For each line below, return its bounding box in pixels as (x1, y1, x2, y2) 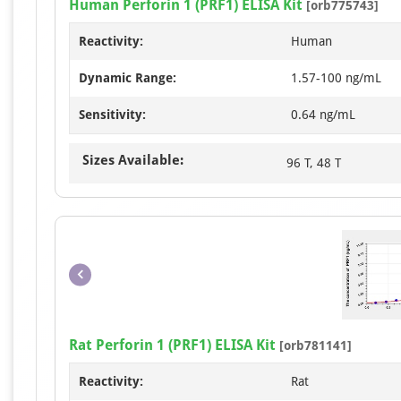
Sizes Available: (82, 151, 183, 168)
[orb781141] (276, 338, 352, 354)
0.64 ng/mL (291, 107, 355, 122)
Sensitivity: (79, 107, 146, 122)
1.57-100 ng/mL (291, 70, 381, 85)
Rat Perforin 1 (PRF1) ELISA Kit (69, 337, 276, 354)
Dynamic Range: (79, 70, 176, 85)
